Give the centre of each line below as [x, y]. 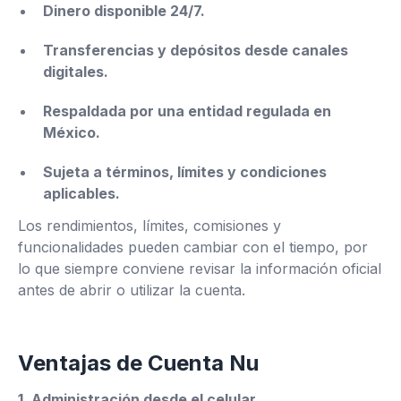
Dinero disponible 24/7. [124, 11]
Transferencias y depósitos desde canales [196, 50]
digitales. [76, 72]
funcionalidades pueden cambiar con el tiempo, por [193, 247]
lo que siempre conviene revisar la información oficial [200, 269]
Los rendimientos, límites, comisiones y [149, 226]
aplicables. [81, 193]
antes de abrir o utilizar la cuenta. [132, 290]
